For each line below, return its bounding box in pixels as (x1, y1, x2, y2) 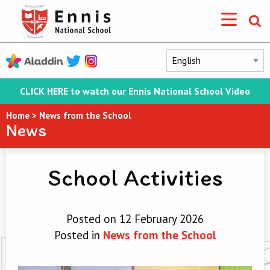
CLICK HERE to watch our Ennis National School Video (20, 85, 250, 97)
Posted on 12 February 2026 (66, 212, 204, 226)
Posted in (54, 228, 103, 242)
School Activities (47, 163, 223, 192)
